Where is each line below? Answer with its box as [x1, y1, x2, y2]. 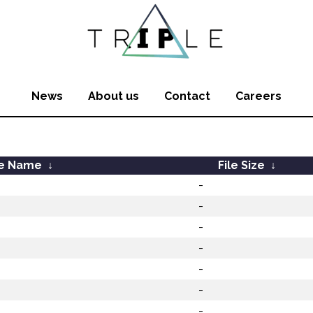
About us [88, 89, 139, 103]
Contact [164, 89, 210, 103]
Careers [235, 89, 282, 103]
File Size [217, 159, 265, 172]
